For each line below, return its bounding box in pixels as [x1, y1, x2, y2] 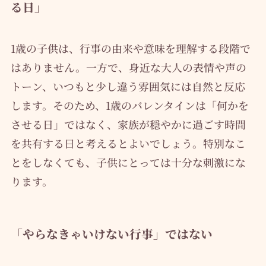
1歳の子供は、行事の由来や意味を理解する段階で [10, 40, 251, 56]
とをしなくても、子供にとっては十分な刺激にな [10, 154, 246, 170]
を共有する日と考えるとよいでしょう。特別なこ [10, 135, 246, 151]
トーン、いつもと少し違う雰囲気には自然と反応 [10, 78, 245, 94]
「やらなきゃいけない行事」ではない [10, 224, 213, 242]
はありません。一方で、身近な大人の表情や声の [10, 59, 246, 75]
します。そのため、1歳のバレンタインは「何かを [10, 97, 249, 113]
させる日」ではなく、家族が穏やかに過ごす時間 [10, 116, 246, 132]
